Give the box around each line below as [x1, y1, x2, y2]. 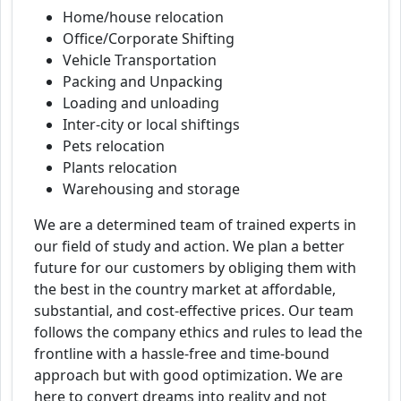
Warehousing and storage [63, 179, 240, 200]
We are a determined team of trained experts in [34, 215, 356, 235]
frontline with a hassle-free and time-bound [34, 344, 329, 364]
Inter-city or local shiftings [63, 115, 240, 135]
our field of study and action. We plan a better [34, 236, 345, 257]
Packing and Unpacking [63, 72, 223, 92]
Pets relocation [63, 136, 165, 157]
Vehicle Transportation [63, 50, 217, 71]
